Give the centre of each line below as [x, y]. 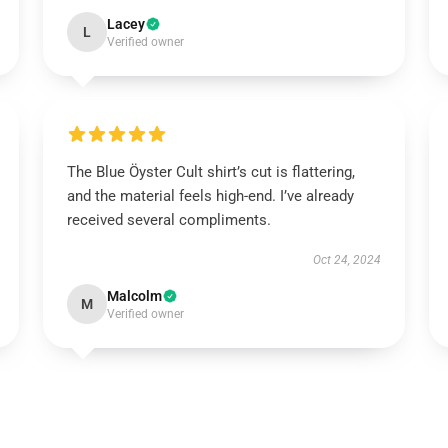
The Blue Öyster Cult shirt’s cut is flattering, [210, 172]
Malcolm [134, 296]
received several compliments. [168, 220]
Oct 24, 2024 [347, 260]
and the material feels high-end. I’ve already [210, 196]
